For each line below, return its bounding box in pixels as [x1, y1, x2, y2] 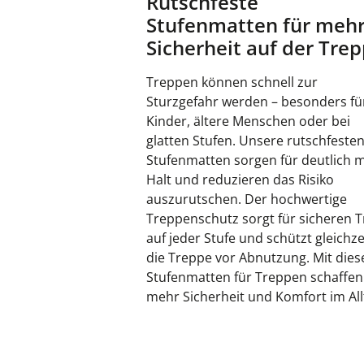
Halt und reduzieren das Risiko [146, 170, 334, 188]
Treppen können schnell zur [146, 72, 318, 91]
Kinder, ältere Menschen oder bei [146, 111, 350, 130]
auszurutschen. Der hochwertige [146, 189, 347, 208]
